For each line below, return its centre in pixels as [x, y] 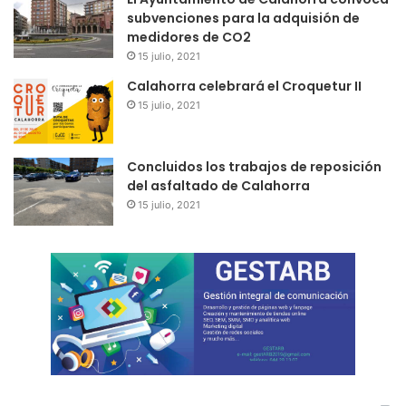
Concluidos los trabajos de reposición [254, 167]
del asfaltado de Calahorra [218, 186]
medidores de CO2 [189, 38]
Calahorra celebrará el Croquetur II [244, 87]
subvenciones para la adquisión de [243, 19]
